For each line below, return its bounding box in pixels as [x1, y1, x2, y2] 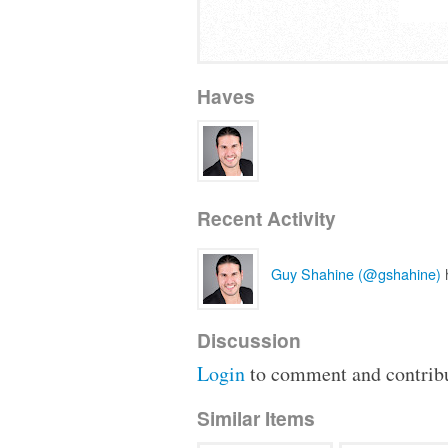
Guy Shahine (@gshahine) [271, 263, 441, 285]
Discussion [197, 326, 301, 354]
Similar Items [197, 404, 315, 432]
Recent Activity [197, 204, 336, 232]
